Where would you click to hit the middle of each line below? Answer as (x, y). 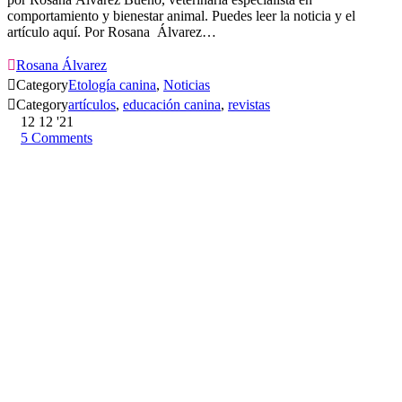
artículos (92, 105)
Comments (62, 138)
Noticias (187, 85)
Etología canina (112, 85)
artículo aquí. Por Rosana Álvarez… (112, 32)
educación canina (172, 105)
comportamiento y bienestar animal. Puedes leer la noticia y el (181, 16)
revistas (249, 105)
